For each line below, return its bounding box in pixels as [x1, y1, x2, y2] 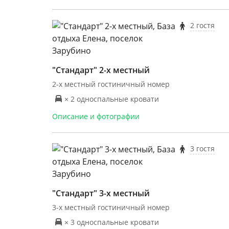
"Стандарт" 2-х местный [52, 64, 150, 76]
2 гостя [190, 20, 215, 30]
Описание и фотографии [52, 111, 140, 121]
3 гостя [190, 144, 215, 153]
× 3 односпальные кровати [64, 217, 159, 227]
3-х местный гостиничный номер [52, 202, 170, 212]
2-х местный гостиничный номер [52, 79, 170, 89]
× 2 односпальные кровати [64, 94, 159, 104]
